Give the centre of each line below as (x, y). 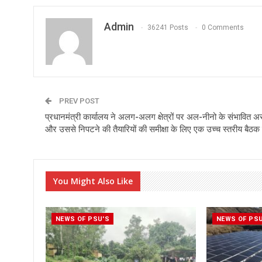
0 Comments (223, 28)
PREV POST (78, 101)
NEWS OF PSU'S (83, 219)
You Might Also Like (93, 181)
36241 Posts (168, 28)
